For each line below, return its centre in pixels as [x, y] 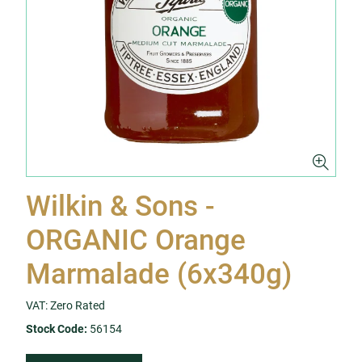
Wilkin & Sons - [120, 206]
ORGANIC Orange [136, 240]
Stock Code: [57, 329]
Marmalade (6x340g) [159, 274]
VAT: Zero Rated [65, 305]
